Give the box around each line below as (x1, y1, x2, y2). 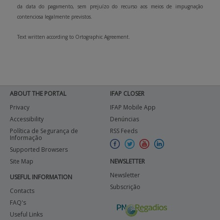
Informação (10, 134, 42, 142)
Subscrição (110, 183, 140, 191)
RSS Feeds (110, 127, 137, 135)
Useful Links (10, 210, 43, 219)
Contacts (10, 187, 34, 195)
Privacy (10, 103, 29, 111)
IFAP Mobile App (110, 103, 156, 111)
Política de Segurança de (10, 127, 78, 135)
